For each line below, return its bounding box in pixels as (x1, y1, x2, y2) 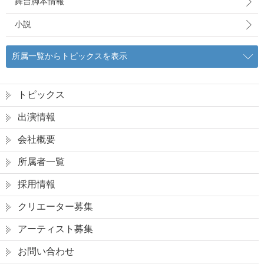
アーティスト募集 (18, 224, 93, 234)
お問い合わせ (18, 246, 74, 256)
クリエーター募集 (18, 202, 93, 212)
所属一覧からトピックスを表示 (12, 51, 127, 61)
